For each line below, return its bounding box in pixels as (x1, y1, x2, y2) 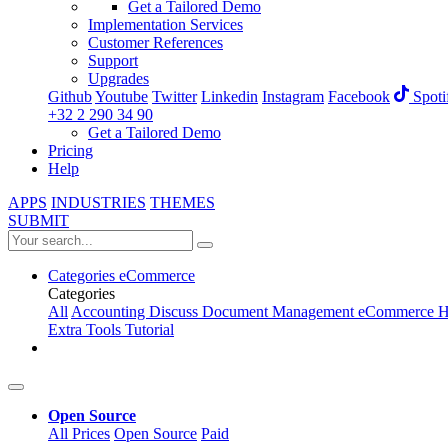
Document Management (202, 303, 358, 321)
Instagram (262, 88, 324, 106)
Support (88, 52, 138, 69)
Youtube (95, 88, 148, 106)
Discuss (149, 303, 202, 321)
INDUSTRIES (51, 194, 146, 212)
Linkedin (201, 88, 258, 106)
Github (48, 88, 92, 106)
